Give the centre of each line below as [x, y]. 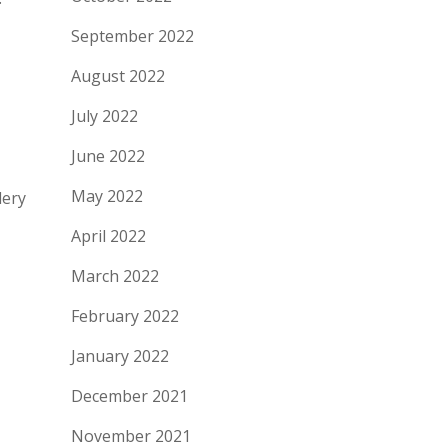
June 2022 [108, 156]
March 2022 [115, 276]
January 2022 [120, 356]
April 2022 [108, 236]
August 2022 [118, 76]
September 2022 [132, 36]
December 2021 [129, 396]
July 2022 [104, 116]
